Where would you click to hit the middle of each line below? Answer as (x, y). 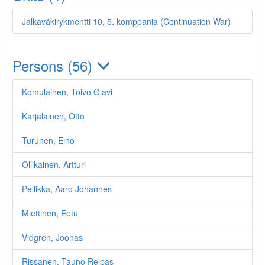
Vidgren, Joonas (52, 237)
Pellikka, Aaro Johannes (67, 189)
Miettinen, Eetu (50, 213)
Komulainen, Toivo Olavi (67, 92)
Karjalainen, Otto (53, 116)
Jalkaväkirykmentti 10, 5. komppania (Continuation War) (126, 21)
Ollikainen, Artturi (54, 164)
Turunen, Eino (48, 140)
